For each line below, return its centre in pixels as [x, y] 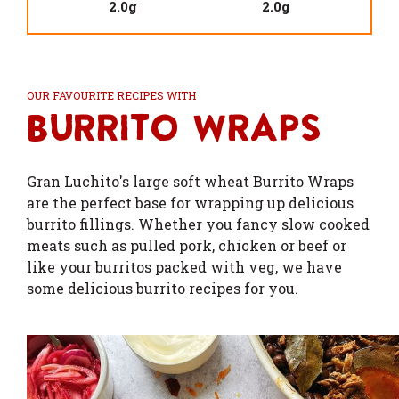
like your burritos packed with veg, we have [184, 266]
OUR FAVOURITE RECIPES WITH [111, 95]
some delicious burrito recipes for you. [163, 288]
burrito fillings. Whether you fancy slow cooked [198, 224]
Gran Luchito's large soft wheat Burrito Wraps [190, 181]
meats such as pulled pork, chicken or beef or [187, 245]
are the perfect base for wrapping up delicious [190, 202]
